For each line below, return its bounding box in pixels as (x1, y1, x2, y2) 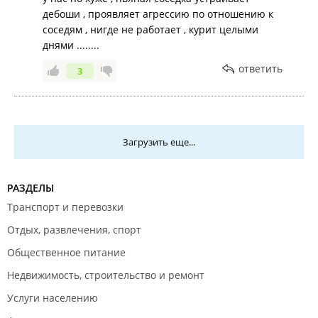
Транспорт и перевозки (7, 200, 124, 214)
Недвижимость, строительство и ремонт (7, 268, 204, 282)
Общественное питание (7, 246, 126, 259)
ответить (238, 62, 283, 75)
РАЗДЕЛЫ (7, 181, 54, 194)
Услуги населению (7, 291, 98, 305)
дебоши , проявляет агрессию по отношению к (43, 7, 273, 21)
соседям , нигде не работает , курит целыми (43, 23, 258, 36)
